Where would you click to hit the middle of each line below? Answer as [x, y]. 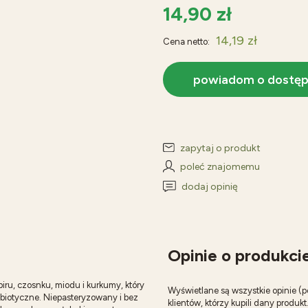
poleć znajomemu [220, 167]
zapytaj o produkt [220, 148]
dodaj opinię [209, 187]
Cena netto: [186, 42]
